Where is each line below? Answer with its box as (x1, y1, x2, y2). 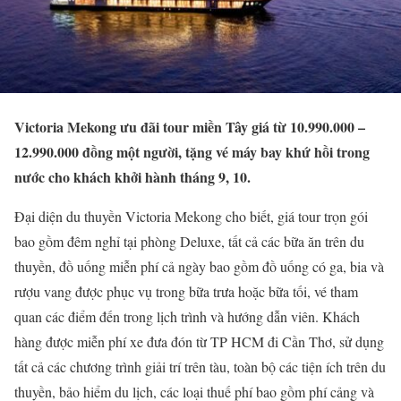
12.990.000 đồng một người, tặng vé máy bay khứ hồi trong (14, 141, 370, 163)
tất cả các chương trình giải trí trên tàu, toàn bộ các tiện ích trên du (14, 357, 386, 377)
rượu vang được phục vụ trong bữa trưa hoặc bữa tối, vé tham (14, 282, 358, 302)
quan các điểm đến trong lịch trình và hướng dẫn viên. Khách (14, 307, 360, 327)
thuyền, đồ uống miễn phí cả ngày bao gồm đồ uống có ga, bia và (14, 257, 384, 277)
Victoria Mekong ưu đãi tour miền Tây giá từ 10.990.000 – (14, 116, 365, 138)
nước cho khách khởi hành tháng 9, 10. (14, 166, 251, 188)
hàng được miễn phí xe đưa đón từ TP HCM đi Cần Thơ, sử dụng (14, 332, 384, 352)
